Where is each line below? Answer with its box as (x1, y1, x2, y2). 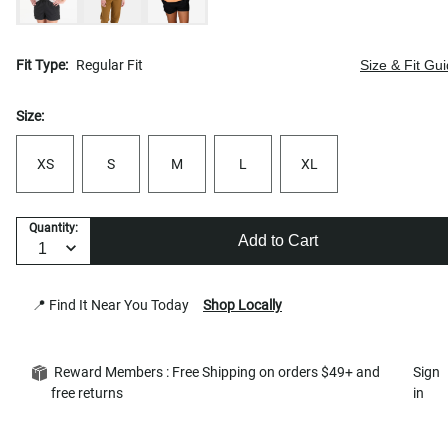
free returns (51, 384, 129, 401)
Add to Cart (237, 232, 318, 250)
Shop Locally (203, 296, 282, 313)
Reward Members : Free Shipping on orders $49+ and (51, 363, 380, 380)
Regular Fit (76, 56, 143, 73)
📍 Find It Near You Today (32, 296, 195, 313)
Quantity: (29, 221, 78, 236)
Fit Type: (16, 56, 68, 73)
